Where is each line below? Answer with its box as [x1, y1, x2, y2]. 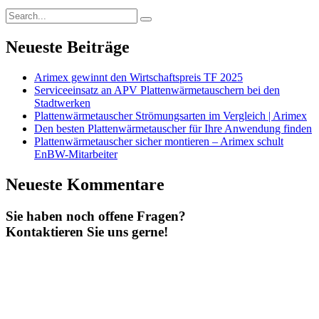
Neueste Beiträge [6, 38, 130, 57]
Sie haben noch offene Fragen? [6, 208, 186, 224]
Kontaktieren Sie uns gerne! [6, 224, 168, 239]
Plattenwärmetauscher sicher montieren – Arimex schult [34, 135, 283, 148]
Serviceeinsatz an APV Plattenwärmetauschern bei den [34, 84, 280, 97]
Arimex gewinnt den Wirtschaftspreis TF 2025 [34, 71, 243, 84]
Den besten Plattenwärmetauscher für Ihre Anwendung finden [34, 122, 312, 135]
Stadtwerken [34, 97, 90, 110]
